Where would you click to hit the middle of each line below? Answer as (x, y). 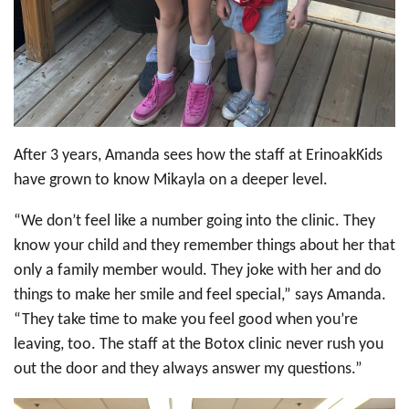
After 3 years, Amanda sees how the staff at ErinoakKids (198, 156)
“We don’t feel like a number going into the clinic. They (194, 222)
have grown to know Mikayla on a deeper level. (173, 181)
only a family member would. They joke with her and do (198, 271)
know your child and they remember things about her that (204, 246)
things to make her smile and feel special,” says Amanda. (200, 296)
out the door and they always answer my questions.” (188, 370)
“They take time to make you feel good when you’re (186, 320)
